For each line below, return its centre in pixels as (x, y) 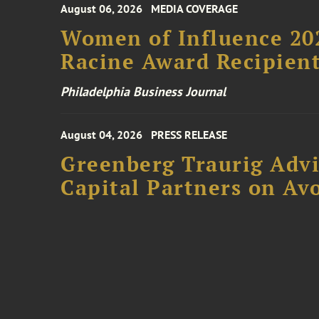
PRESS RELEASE (189, 135)
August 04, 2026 (102, 135)
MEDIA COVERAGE (195, 9)
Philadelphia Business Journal (143, 91)
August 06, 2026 (102, 9)
